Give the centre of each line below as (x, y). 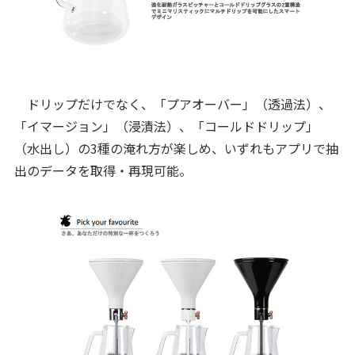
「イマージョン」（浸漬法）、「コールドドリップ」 (166, 126)
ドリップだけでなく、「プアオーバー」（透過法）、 (172, 104)
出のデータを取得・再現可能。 (103, 171)
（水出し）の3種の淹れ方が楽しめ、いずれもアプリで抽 (176, 149)
